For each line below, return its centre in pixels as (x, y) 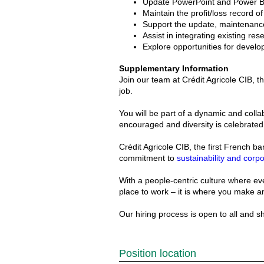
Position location (158, 253)
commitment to (148, 158)
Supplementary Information (174, 68)
